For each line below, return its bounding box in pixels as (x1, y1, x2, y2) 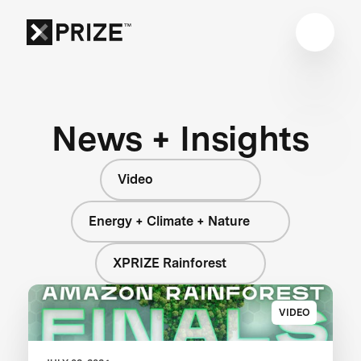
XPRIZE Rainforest (112, 255, 226, 271)
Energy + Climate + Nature (89, 213, 251, 229)
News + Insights (52, 117, 309, 159)
